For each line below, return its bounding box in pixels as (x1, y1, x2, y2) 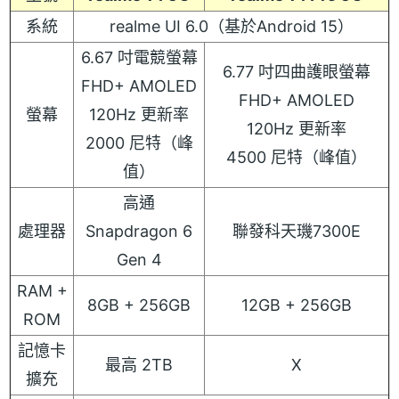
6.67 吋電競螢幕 (80, 48, 198, 68)
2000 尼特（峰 (85, 134, 193, 153)
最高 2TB (105, 355, 173, 375)
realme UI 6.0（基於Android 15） (109, 17, 354, 37)
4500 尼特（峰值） (226, 148, 367, 167)
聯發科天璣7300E (232, 222, 361, 241)
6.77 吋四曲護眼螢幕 (223, 62, 370, 82)
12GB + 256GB (241, 296, 352, 315)
